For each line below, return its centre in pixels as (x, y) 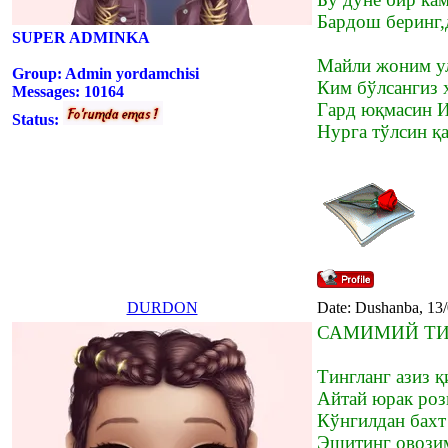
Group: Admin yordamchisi (105, 73)
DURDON (162, 307)
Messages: (48, 91)
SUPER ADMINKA (81, 37)
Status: (37, 119)
